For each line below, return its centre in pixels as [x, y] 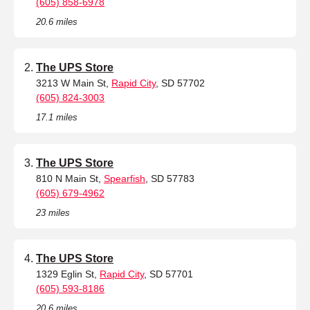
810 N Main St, [70, 178]
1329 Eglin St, [68, 274]
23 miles [53, 212]
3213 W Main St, [74, 83]
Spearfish [125, 178]
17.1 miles [57, 117]
